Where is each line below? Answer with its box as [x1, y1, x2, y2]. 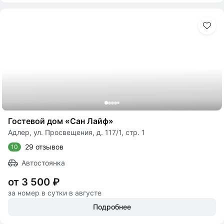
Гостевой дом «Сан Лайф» [8, 116, 113, 126]
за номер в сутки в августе [8, 188, 101, 197]
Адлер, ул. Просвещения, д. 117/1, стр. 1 [8, 128, 145, 136]
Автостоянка [21, 158, 65, 167]
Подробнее [93, 202, 131, 211]
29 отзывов [25, 142, 63, 151]
